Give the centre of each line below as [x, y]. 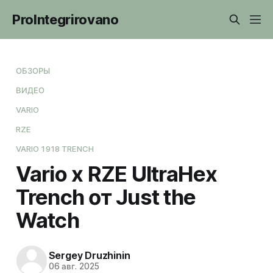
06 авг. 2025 [74, 267]
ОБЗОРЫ [33, 70]
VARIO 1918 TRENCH [55, 148]
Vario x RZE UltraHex [116, 173]
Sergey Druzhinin [89, 256]
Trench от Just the [106, 197]
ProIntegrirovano [66, 19]
